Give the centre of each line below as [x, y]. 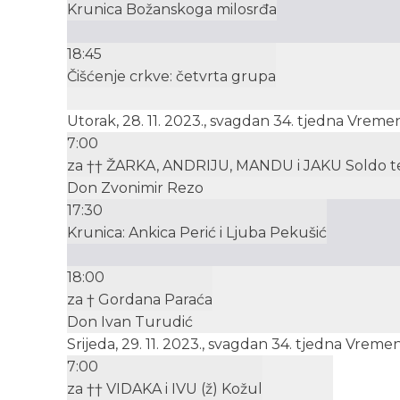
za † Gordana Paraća [140, 300]
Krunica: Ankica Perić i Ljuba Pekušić [197, 233]
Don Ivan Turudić [130, 322]
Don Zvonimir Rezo [135, 188]
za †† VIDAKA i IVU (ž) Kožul [165, 389]
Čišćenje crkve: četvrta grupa [171, 77]
